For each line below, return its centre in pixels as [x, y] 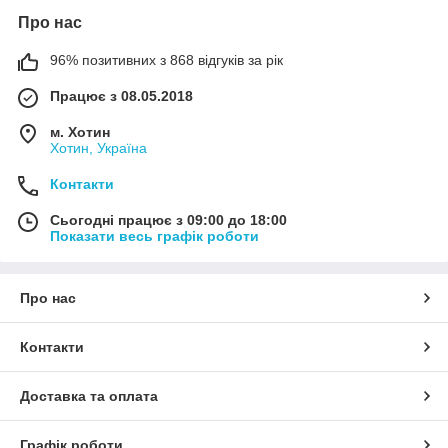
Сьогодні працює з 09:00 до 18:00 [168, 219]
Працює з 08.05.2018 [121, 95]
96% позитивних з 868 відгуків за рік [166, 59]
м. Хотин [80, 131]
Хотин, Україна [98, 147]
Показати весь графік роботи [154, 235]
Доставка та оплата [89, 395]
